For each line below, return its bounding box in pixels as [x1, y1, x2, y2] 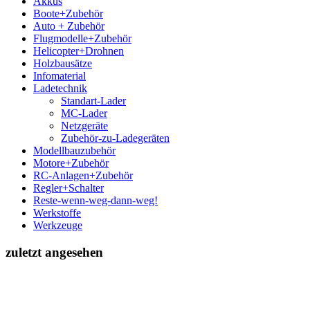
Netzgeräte [61, 119, 108, 131]
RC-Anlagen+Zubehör [33, 169, 133, 181]
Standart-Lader [61, 94, 126, 107]
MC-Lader [61, 107, 107, 119]
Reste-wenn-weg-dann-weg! [33, 194, 158, 206]
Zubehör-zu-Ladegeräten [61, 131, 170, 144]
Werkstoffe [33, 206, 81, 219]
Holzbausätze [33, 57, 92, 69]
